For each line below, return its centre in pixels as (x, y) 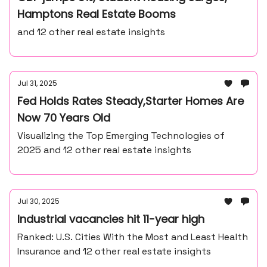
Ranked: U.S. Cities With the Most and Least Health (133, 237)
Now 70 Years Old (64, 118)
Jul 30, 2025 (38, 201)
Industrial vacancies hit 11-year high (111, 219)
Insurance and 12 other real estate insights (114, 251)
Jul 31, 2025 (37, 83)
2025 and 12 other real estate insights (104, 150)
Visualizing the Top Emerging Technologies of (121, 136)
